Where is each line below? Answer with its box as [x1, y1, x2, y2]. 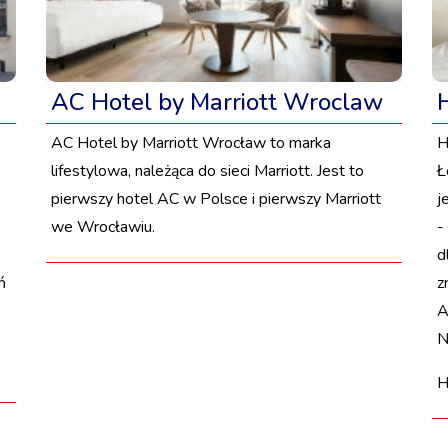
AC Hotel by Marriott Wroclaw [50, 86, 383, 119]
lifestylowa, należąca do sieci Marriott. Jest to [50, 160, 364, 183]
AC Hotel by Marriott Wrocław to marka [50, 132, 331, 155]
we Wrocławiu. [50, 216, 155, 239]
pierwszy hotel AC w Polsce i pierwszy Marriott [50, 188, 381, 211]
